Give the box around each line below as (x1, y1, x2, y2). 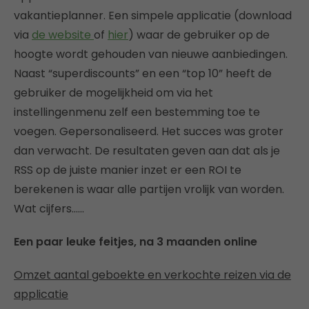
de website (32, 26, 94, 43)
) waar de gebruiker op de (128, 26, 270, 43)
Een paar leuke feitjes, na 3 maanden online (14, 233, 257, 250)
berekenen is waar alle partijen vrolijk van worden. (14, 181, 284, 197)
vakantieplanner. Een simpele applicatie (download (14, 7, 292, 23)
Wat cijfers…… (14, 200, 84, 217)
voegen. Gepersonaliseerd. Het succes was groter (14, 123, 283, 139)
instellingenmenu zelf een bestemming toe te (14, 103, 260, 120)
